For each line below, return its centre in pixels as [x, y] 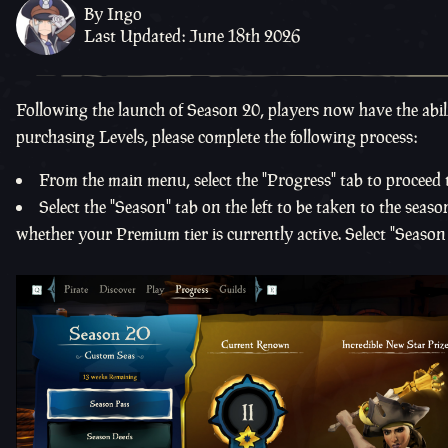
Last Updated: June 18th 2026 [192, 36]
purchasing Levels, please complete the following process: [216, 137]
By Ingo [113, 14]
